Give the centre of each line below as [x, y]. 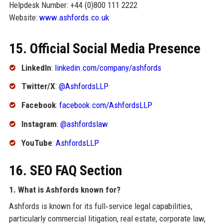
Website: [24, 17]
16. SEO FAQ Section [65, 170]
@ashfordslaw [84, 124]
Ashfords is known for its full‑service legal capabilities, [100, 206]
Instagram [39, 124]
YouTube [37, 143]
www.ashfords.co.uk [74, 17]
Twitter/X [38, 86]
